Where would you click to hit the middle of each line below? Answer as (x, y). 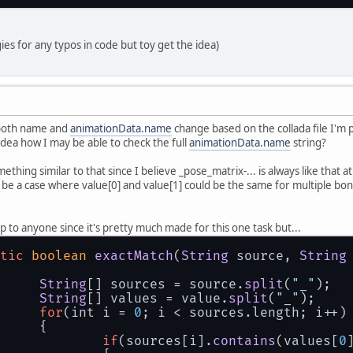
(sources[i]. (165, 341)
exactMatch (134, 256)
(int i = (98, 312)
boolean (59, 256)
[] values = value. (158, 298)
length (276, 312)
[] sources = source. (165, 284)
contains (244, 341)
